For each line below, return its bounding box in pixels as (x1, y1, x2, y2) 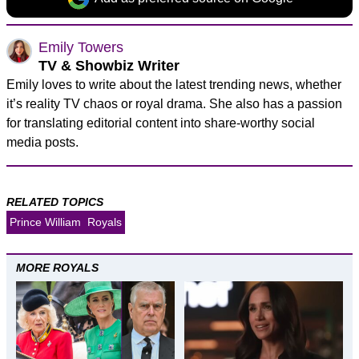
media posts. (6, 135, 79, 149)
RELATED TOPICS (6, 196, 103, 208)
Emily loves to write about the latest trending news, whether (6, 78, 341, 91)
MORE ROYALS (16, 261, 99, 274)
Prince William (10, 216, 81, 228)
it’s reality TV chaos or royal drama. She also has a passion (6, 97, 342, 111)
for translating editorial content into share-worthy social (6, 116, 315, 130)
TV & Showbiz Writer (38, 58, 179, 74)
